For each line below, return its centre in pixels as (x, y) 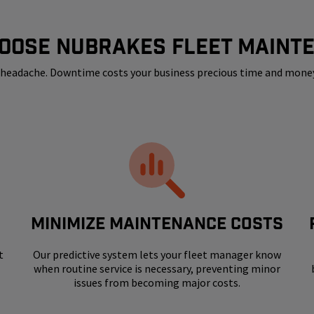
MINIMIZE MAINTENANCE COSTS (157, 224)
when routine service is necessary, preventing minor (157, 269)
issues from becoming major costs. (157, 283)
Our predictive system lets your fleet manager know (157, 255)
